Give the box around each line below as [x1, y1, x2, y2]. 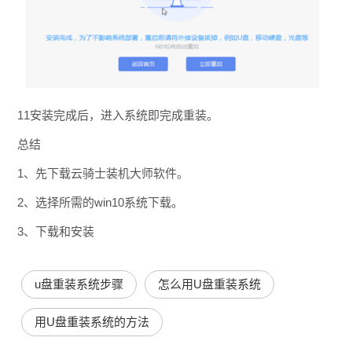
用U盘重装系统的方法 [34, 314, 149, 328]
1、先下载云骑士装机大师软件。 [16, 166, 189, 180]
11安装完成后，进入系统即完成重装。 [16, 108, 218, 122]
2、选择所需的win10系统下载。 [16, 195, 183, 209]
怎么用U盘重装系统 [157, 277, 261, 291]
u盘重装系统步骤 [34, 277, 123, 291]
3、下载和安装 [16, 224, 94, 238]
